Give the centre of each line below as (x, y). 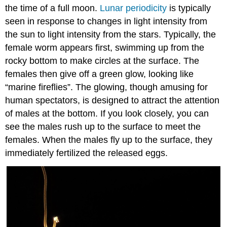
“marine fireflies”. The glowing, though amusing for (107, 87)
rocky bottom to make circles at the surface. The (102, 61)
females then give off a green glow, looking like (100, 74)
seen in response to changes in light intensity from (106, 22)
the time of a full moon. (53, 8)
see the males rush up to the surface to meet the (103, 127)
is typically (189, 8)
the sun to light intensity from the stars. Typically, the (111, 35)
